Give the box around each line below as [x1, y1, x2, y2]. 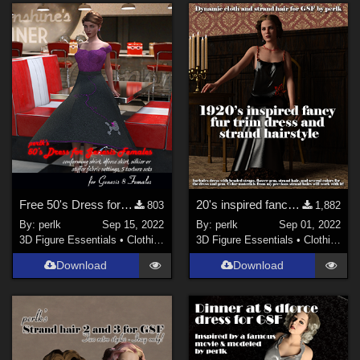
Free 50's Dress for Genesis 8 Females [121, 198, 133, 212]
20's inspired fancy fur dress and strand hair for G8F [287, 198, 300, 212]
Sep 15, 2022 [102, 218, 165, 231]
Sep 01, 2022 [278, 218, 341, 231]
